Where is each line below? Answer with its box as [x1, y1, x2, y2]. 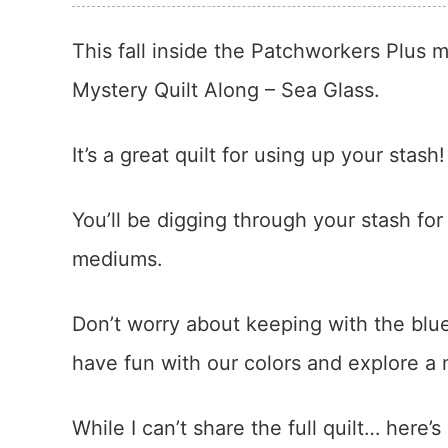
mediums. [72, 247, 163, 271]
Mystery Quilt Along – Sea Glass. [72, 78, 380, 102]
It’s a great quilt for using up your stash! [72, 143, 445, 167]
